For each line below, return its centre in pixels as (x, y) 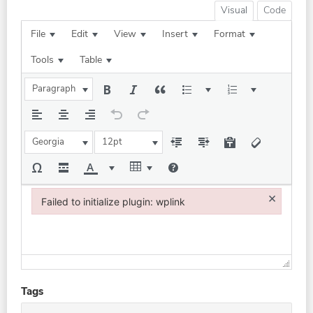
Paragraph (54, 89)
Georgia (48, 142)
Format (230, 34)
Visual (234, 10)
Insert (175, 34)
